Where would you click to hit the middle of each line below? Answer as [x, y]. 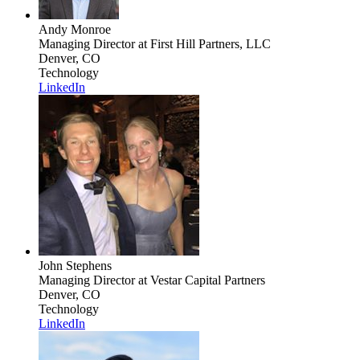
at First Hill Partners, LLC [203, 43]
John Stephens [75, 265]
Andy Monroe [75, 29]
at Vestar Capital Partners [200, 280]
